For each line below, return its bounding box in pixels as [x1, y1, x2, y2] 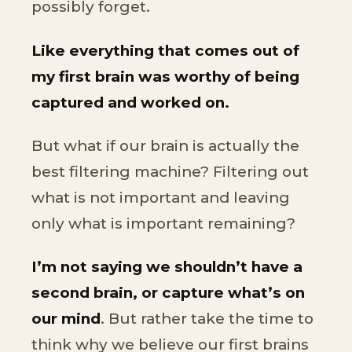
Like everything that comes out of [31, 41, 299, 60]
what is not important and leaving [31, 188, 290, 207]
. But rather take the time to [101, 310, 313, 328]
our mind [31, 310, 101, 328]
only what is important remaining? [31, 214, 295, 233]
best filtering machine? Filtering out [31, 162, 309, 181]
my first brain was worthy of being [31, 67, 299, 86]
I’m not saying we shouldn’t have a [31, 258, 302, 277]
